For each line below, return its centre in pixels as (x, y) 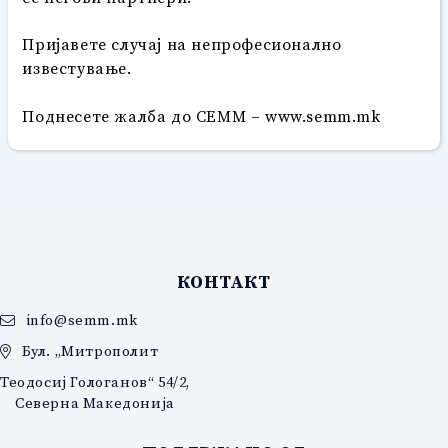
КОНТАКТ (224, 282)
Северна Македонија (95, 403)
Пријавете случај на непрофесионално (182, 44)
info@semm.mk (81, 320)
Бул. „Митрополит (90, 351)
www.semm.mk (323, 115)
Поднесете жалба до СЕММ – (144, 115)
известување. (77, 68)
